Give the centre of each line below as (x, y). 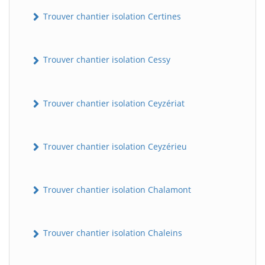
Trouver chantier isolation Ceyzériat (113, 103)
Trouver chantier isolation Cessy (106, 60)
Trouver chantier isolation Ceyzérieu (114, 146)
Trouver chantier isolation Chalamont (116, 190)
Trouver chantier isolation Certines (111, 17)
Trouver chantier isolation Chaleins (112, 233)
